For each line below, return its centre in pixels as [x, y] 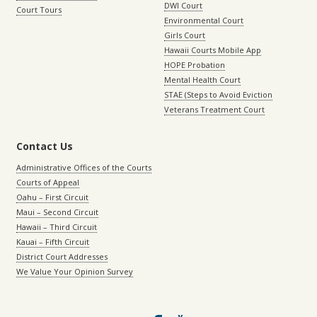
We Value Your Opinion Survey [75, 272]
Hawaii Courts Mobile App [213, 50]
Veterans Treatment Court [214, 110]
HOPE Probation [195, 65]
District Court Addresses [62, 257]
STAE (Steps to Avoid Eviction [218, 95]
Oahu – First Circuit [52, 197]
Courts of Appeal [48, 183]
